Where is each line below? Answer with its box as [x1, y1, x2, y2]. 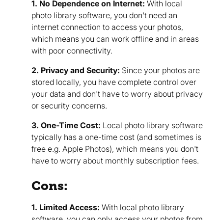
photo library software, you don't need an [31, 10, 177, 21]
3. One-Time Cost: [31, 120, 101, 131]
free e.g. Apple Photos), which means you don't [31, 144, 198, 154]
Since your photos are [120, 65, 200, 76]
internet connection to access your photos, [31, 22, 183, 32]
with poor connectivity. [31, 46, 112, 56]
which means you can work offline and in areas [31, 34, 199, 44]
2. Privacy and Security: [31, 65, 120, 76]
